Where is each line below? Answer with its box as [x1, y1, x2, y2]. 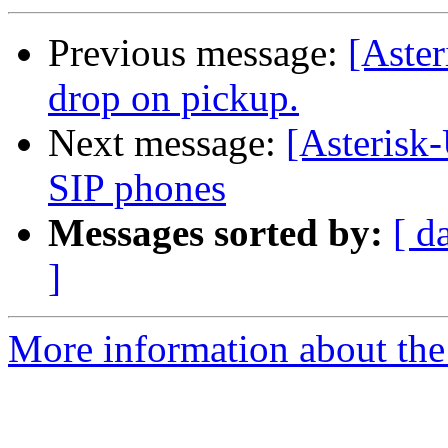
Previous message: [48, 31, 348, 75]
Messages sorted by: [48, 211, 383, 255]
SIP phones [48, 166, 226, 210]
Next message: [48, 121, 286, 165]
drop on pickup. [48, 76, 299, 120]
